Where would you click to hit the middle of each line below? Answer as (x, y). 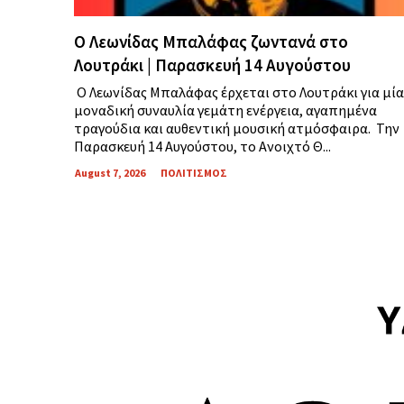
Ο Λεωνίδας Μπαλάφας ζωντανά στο (211, 42)
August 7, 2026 (110, 173)
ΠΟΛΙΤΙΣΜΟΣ (194, 173)
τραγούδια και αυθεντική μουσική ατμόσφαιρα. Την (237, 129)
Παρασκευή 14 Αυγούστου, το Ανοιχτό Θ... (202, 147)
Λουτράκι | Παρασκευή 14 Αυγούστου (212, 65)
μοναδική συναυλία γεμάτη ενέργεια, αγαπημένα (225, 110)
